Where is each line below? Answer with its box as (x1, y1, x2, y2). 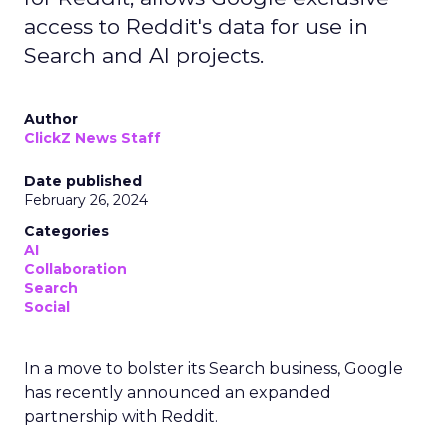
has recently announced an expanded (24, 383, 331, 402)
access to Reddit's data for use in (24, 14, 368, 39)
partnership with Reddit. (24, 407, 218, 426)
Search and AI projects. (24, 43, 264, 68)
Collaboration (24, 260, 127, 278)
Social (24, 298, 70, 316)
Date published (24, 172, 142, 190)
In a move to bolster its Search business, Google (24, 359, 403, 378)
